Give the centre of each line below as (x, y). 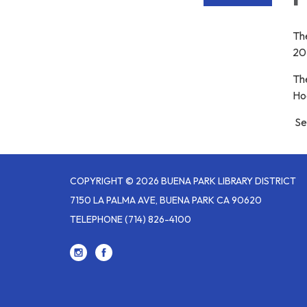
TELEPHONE (96, 219)
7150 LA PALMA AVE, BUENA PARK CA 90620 (166, 200)
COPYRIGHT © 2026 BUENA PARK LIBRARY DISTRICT (183, 181)
